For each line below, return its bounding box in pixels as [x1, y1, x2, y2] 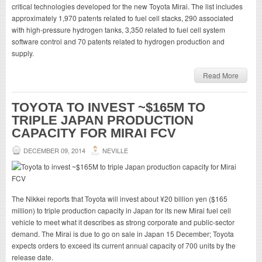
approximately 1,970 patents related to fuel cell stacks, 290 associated [12, 12, 233, 23]
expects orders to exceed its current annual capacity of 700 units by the [12, 240, 236, 250]
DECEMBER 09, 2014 [23, 145, 85, 155]
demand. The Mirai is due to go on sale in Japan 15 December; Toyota [12, 228, 234, 239]
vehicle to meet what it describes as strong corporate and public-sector [12, 216, 235, 227]
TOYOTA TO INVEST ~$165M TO [12, 99, 205, 115]
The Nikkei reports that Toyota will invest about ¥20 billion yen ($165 [12, 193, 227, 204]
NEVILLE [102, 145, 128, 155]
